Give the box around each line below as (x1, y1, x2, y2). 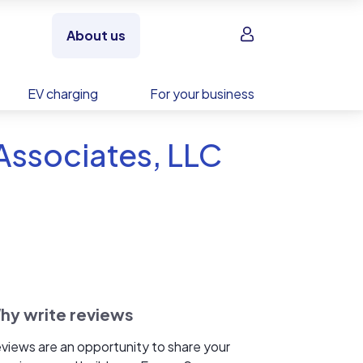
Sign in (237, 26, 277, 43)
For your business (150, 85, 254, 102)
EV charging (28, 85, 98, 102)
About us (66, 27, 126, 44)
